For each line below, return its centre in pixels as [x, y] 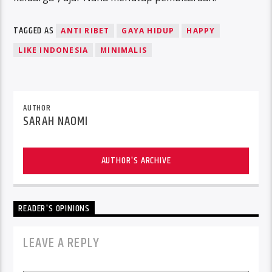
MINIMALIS [124, 50]
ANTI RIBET [85, 30]
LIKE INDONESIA [53, 50]
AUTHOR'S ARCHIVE [136, 160]
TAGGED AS [35, 30]
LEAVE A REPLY [61, 243]
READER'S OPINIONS [54, 209]
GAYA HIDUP [148, 30]
